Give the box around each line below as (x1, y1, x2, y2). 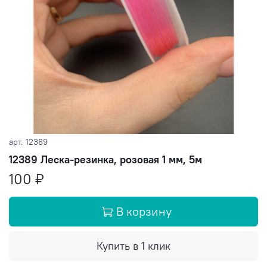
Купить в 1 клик (97, 239, 170, 253)
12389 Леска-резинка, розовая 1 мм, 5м (9, 153, 202, 167)
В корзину (116, 204, 172, 219)
